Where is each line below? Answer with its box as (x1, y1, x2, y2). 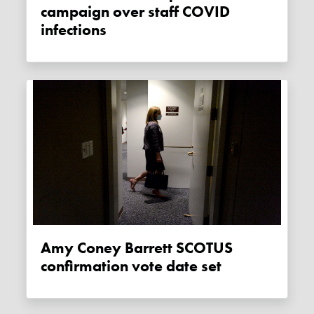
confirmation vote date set (41, 257, 222, 277)
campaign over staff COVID (41, 1, 231, 22)
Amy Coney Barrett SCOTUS (41, 238, 52, 259)
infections (41, 20, 107, 40)
